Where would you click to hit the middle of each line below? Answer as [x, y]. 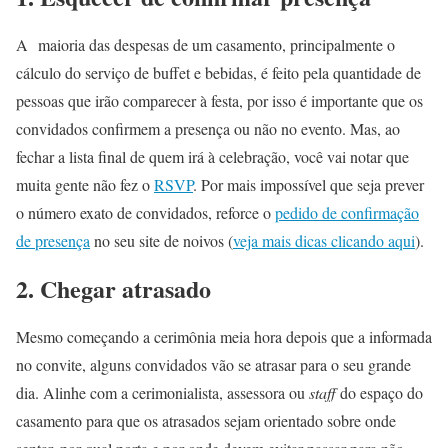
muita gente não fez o [85, 185]
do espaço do [379, 392]
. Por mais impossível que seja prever [308, 185]
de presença [53, 241]
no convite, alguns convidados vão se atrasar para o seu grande [213, 364]
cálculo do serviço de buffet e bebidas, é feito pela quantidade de [218, 73]
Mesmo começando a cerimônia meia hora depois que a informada [224, 336]
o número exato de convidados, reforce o [145, 213]
